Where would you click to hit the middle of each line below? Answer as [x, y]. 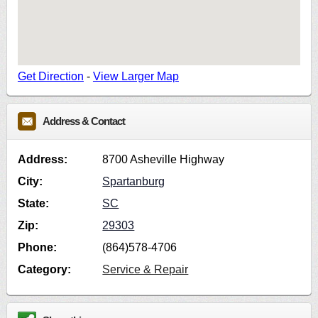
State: [33, 204]
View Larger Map [136, 77]
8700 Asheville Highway [164, 160]
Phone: [37, 248]
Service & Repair [146, 270]
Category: [44, 270]
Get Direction [50, 77]
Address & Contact [83, 122]
